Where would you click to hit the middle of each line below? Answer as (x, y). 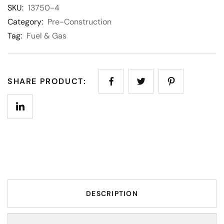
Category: (26, 22)
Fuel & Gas (46, 36)
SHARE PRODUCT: (47, 81)
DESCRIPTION (112, 193)
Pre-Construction (79, 22)
